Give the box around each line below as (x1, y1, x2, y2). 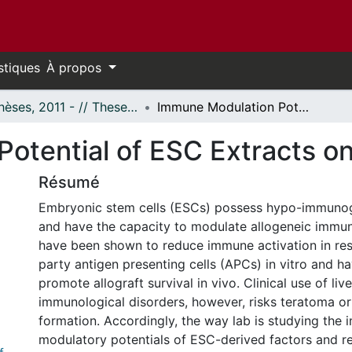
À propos (46, 60, 105, 75)
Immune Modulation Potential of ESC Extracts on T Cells (299, 99, 309, 115)
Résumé (38, 173, 100, 192)
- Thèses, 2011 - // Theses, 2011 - (127, 99, 137, 115)
